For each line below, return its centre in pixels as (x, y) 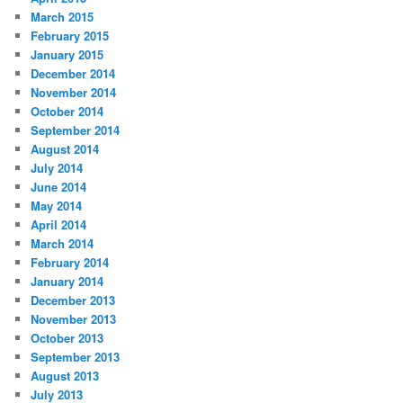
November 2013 (74, 318)
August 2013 (65, 375)
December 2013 (73, 300)
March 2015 (63, 16)
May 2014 (57, 205)
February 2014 (70, 262)
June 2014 (59, 186)
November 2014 (74, 92)
